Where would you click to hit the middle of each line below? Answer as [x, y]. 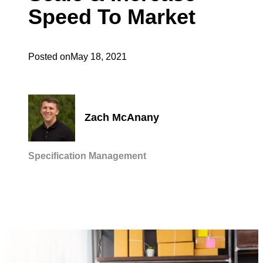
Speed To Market [112, 17]
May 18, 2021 [99, 57]
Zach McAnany [122, 118]
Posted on [49, 57]
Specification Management [87, 156]
